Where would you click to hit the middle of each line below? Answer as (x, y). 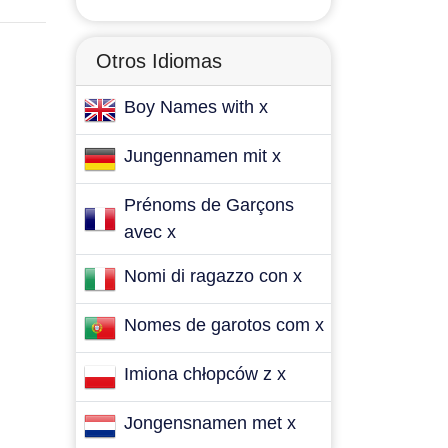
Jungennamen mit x (202, 156)
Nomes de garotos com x (224, 325)
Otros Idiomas (159, 61)
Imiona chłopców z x (205, 374)
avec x (150, 232)
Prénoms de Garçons (209, 205)
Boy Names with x (196, 107)
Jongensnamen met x (210, 423)
